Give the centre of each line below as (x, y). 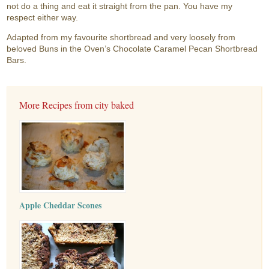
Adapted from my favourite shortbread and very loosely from (121, 37)
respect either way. (43, 17)
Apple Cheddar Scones (61, 205)
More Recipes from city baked (77, 104)
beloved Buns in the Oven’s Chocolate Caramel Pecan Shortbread (132, 48)
